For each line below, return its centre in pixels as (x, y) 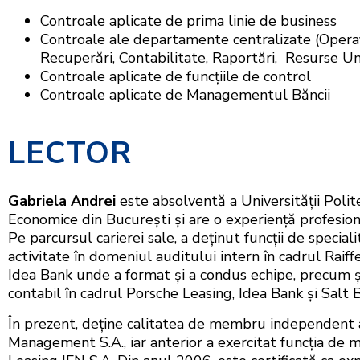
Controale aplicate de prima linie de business (188, 21)
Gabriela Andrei (62, 201)
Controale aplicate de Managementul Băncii (185, 95)
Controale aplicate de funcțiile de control (176, 77)
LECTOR (70, 153)
